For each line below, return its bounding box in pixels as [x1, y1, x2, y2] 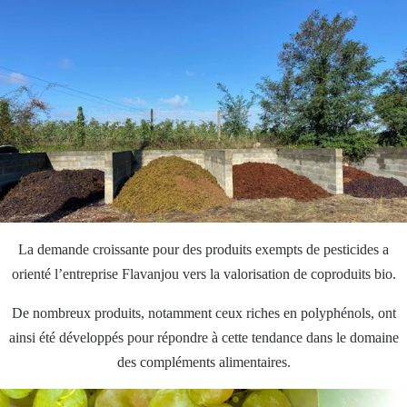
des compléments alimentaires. [116, 353, 291, 370]
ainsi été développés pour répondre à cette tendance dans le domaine [8, 329, 399, 345]
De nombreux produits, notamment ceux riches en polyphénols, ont [11, 304, 396, 321]
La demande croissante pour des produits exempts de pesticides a [18, 241, 389, 257]
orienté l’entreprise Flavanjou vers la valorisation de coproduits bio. [11, 265, 396, 282]
